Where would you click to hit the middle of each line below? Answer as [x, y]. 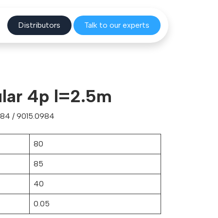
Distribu [32, 25]
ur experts [132, 25]
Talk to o [100, 25]
